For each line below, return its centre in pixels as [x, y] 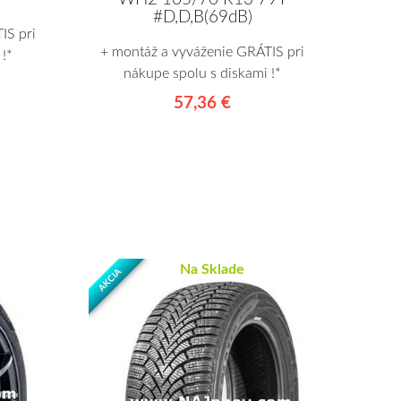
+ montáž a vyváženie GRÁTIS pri [202, 51]
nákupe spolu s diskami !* [202, 73]
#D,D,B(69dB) [202, 17]
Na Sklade [213, 269]
